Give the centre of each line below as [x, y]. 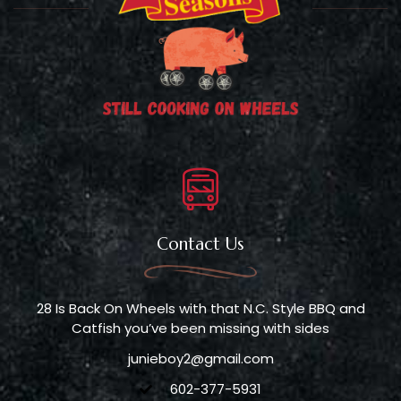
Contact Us [200, 243]
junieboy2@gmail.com [200, 358]
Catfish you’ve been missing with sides [200, 328]
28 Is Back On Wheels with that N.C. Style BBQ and [200, 308]
